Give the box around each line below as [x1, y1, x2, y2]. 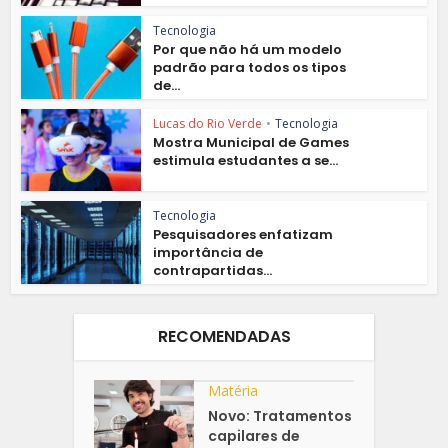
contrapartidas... [153, 261, 273, 281]
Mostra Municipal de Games [153, 132, 350, 152]
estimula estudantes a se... [153, 150, 339, 170]
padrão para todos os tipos [153, 57, 347, 77]
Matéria [208, 381, 259, 401]
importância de [153, 243, 264, 263]
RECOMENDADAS [157, 325, 291, 349]
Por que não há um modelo [153, 39, 343, 59]
